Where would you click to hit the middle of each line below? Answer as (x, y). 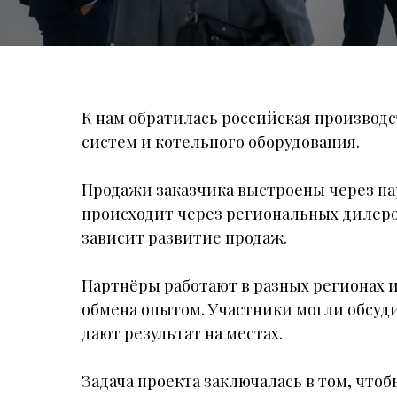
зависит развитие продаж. (184, 237)
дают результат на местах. (182, 333)
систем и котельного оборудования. (221, 142)
